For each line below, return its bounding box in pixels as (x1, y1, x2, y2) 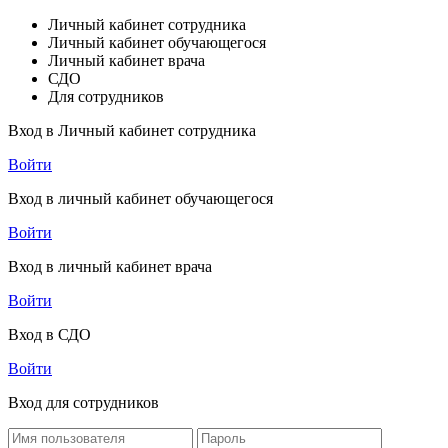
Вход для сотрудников (8, 394, 159, 411)
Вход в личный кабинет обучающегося (8, 190, 273, 207)
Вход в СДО (8, 326, 91, 343)
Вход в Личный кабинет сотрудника (8, 122, 256, 139)
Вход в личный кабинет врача (8, 258, 212, 275)
